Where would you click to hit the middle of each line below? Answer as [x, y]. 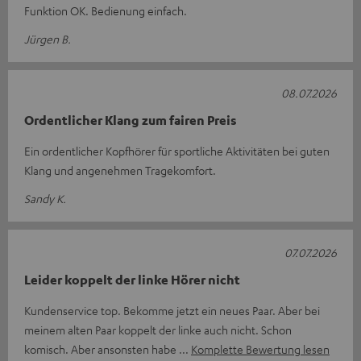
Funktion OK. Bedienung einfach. [106, 10]
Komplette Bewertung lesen [260, 349]
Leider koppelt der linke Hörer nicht [132, 279]
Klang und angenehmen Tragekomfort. [120, 170]
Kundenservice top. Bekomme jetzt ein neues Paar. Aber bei [172, 310]
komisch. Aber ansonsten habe [102, 349]
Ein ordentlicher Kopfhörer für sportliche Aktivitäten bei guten [177, 150]
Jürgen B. [48, 38]
